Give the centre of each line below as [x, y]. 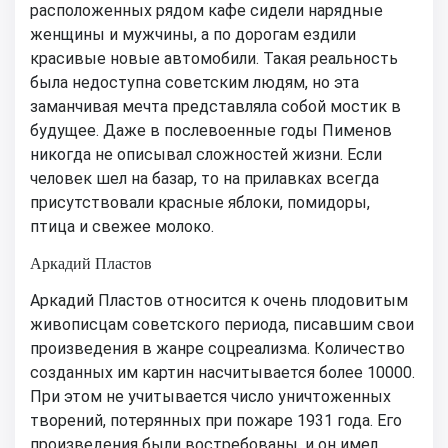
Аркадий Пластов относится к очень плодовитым [219, 300]
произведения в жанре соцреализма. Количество [217, 348]
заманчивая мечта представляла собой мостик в [215, 106]
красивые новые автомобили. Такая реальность [214, 58]
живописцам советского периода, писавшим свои [222, 324]
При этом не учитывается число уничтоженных [210, 396]
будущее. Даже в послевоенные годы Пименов [211, 130]
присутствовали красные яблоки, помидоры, [200, 202]
